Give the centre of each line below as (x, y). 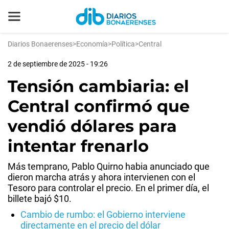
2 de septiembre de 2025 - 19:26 (58, 64)
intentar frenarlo (78, 146)
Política (123, 44)
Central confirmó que (99, 106)
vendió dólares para (92, 126)
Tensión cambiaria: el (98, 86)
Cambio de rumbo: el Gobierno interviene (103, 214)
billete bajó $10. (40, 199)
